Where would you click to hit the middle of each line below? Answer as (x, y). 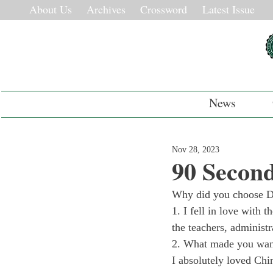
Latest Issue (229, 9)
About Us (51, 9)
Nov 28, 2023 (196, 150)
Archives (106, 9)
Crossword (164, 9)
